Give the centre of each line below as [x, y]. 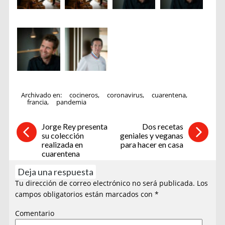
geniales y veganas [152, 135]
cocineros [84, 95]
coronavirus [125, 95]
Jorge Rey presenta [74, 126]
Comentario [35, 213]
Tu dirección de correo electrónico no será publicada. [105, 183]
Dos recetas [163, 126]
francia [37, 102]
